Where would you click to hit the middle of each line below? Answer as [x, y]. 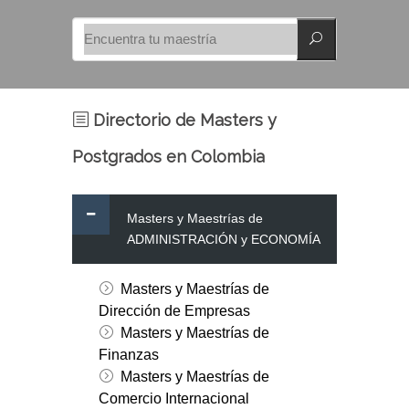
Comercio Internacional [173, 399]
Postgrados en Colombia [168, 157]
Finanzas [128, 355]
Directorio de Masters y [183, 121]
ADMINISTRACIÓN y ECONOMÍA [224, 240]
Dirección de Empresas [174, 311]
